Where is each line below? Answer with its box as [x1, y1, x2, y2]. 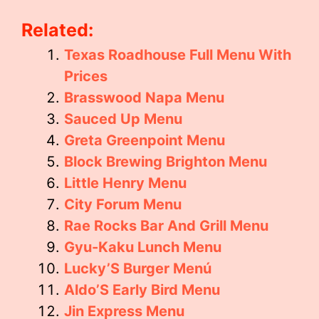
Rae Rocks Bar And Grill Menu [64, 217, 268, 234]
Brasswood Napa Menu [64, 89, 224, 106]
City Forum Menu [64, 196, 182, 213]
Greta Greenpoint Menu [64, 132, 225, 149]
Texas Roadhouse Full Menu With [64, 46, 291, 63]
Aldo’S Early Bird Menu [64, 281, 220, 298]
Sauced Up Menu [64, 110, 182, 127]
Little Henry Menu [64, 174, 187, 192]
